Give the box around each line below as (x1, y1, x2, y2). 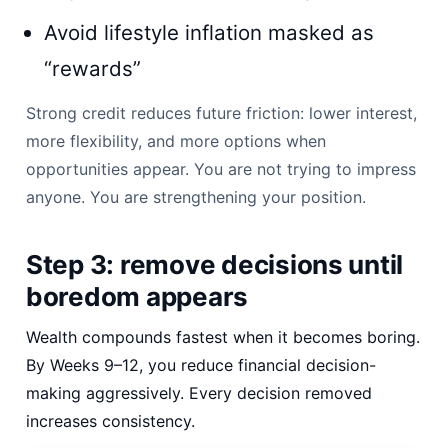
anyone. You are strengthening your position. (26, 186, 366, 207)
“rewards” (44, 55, 141, 81)
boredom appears (26, 280, 249, 312)
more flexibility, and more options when (26, 130, 326, 151)
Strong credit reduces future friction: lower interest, (26, 102, 417, 123)
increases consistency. (26, 410, 195, 431)
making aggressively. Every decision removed (26, 382, 372, 403)
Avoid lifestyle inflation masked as (44, 19, 374, 45)
